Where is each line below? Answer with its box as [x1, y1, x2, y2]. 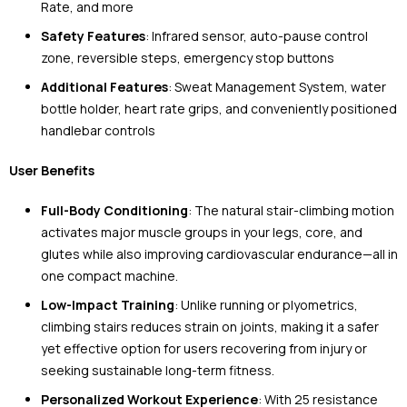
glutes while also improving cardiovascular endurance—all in [41, 245, 398, 263]
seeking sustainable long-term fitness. [41, 362, 274, 380]
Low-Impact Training [41, 296, 174, 314]
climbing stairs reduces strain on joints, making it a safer [41, 318, 379, 336]
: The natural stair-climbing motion [188, 202, 394, 220]
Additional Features [41, 78, 168, 96]
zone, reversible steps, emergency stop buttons [41, 49, 334, 67]
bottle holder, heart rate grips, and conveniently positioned [41, 100, 397, 118]
